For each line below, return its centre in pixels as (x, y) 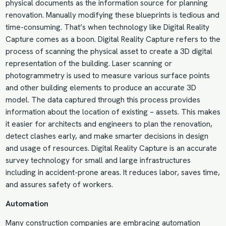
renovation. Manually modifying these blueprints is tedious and (112, 15)
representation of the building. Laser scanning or (89, 64)
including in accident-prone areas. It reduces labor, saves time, (112, 173)
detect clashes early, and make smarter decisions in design (107, 136)
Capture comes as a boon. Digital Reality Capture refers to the (113, 40)
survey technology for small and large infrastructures (98, 161)
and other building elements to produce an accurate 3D (101, 88)
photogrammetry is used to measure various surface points (107, 76)
